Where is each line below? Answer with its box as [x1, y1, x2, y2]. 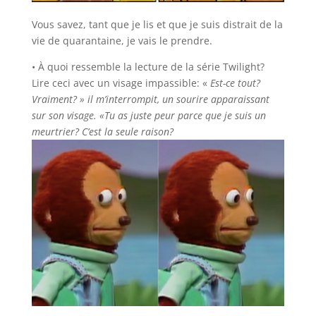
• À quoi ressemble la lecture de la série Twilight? [31, 60, 265, 74]
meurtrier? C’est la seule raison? [31, 125, 174, 139]
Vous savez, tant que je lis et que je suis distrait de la [31, 18, 283, 32]
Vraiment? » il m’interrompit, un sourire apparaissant [31, 92, 269, 107]
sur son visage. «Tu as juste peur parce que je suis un [31, 109, 266, 123]
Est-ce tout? [209, 76, 260, 90]
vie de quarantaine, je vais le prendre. [31, 34, 212, 48]
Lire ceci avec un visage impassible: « [31, 76, 210, 90]
